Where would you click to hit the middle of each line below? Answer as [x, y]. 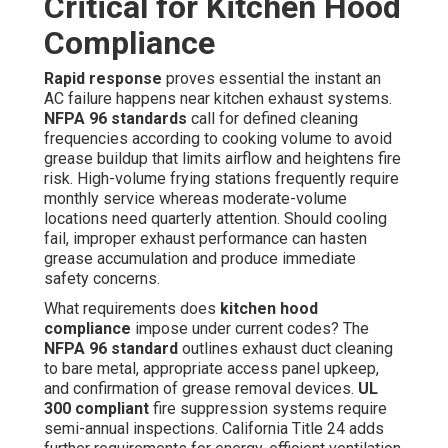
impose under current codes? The [250, 329]
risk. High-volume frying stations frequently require [221, 179]
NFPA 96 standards [115, 119]
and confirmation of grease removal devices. [201, 389]
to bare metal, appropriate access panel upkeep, [211, 369]
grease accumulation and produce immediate [200, 259]
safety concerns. [102, 279]
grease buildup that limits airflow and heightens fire [222, 159]
